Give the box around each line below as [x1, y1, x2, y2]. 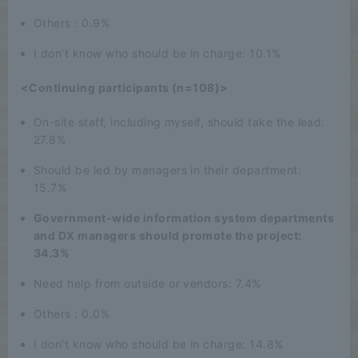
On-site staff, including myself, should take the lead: [34, 114, 325, 129]
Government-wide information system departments [34, 210, 335, 225]
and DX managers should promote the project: [34, 228, 302, 242]
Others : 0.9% [34, 15, 110, 30]
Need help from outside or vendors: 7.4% [34, 276, 261, 290]
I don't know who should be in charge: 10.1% [34, 46, 281, 60]
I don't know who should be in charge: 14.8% [34, 336, 284, 351]
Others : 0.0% [34, 306, 110, 320]
